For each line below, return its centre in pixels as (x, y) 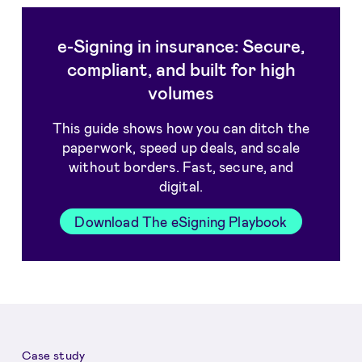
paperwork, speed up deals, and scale (181, 147)
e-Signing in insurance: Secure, (181, 46)
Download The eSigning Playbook (181, 222)
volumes (181, 93)
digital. (181, 185)
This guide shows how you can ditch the (181, 127)
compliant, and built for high (181, 69)
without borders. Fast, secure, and (181, 166)
